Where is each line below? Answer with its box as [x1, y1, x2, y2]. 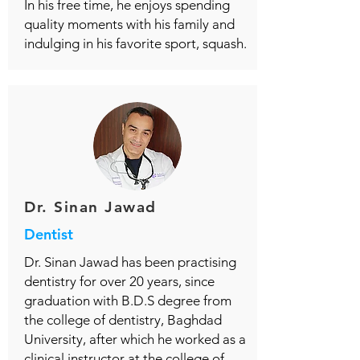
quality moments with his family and [24, 16, 235, 32]
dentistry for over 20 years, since [24, 273, 215, 289]
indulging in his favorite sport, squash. [24, 35, 247, 51]
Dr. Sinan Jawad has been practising [24, 254, 236, 270]
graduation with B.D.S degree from [24, 292, 231, 309]
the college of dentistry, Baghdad [24, 312, 222, 328]
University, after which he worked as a [24, 331, 246, 347]
